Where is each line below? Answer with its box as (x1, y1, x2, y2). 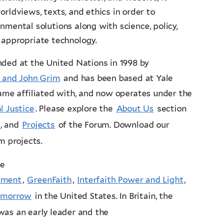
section (155, 103, 187, 113)
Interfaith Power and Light (77, 174, 184, 185)
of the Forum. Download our (55, 119, 169, 130)
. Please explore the (35, 103, 115, 113)
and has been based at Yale (61, 73, 173, 83)
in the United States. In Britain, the (32, 191, 173, 201)
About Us (116, 103, 154, 113)
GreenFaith (27, 174, 72, 185)
